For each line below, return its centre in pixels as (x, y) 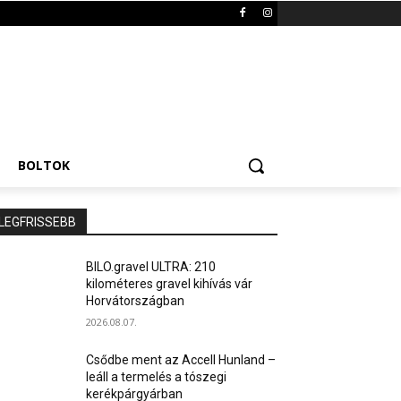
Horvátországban (136, 301)
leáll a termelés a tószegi (157, 377)
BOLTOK (44, 165)
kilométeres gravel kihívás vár (170, 284)
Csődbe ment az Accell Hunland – (181, 360)
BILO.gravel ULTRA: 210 (151, 267)
